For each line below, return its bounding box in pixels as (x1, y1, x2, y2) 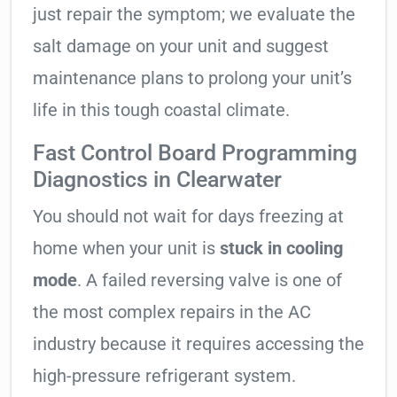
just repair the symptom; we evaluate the (33, 4, 355, 26)
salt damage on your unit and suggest (33, 35, 329, 58)
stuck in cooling (220, 237, 343, 260)
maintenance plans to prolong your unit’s (33, 67, 352, 90)
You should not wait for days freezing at (33, 206, 344, 228)
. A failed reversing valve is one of (77, 269, 342, 292)
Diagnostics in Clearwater (33, 167, 282, 193)
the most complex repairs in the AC (33, 301, 311, 323)
